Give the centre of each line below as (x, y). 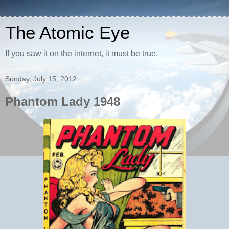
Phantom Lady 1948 (63, 101)
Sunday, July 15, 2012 (41, 79)
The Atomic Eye (67, 33)
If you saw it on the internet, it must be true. (82, 53)
